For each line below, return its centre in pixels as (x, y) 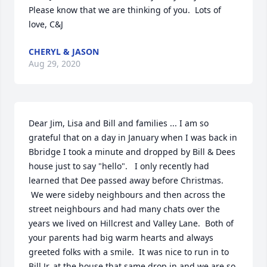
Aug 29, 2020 (55, 63)
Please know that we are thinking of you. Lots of (125, 10)
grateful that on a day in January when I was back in (133, 137)
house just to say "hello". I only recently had (119, 166)
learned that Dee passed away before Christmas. (126, 180)
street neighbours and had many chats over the (124, 209)
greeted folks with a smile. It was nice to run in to (129, 252)
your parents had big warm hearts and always (121, 237)
